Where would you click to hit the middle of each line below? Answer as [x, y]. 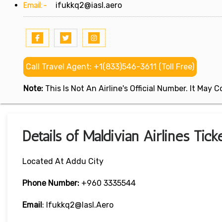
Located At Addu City [63, 162]
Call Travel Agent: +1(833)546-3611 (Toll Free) [110, 67]
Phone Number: [51, 183]
